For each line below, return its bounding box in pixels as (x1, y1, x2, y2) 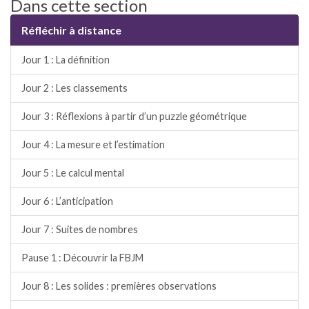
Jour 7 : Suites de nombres (21, 223, 138, 235)
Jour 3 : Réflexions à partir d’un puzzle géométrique (21, 110, 247, 122)
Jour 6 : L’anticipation (21, 195, 113, 207)
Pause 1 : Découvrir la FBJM (21, 251, 143, 263)
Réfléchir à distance (21, 23, 121, 37)
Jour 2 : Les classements (21, 81, 128, 94)
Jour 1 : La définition (21, 53, 110, 66)
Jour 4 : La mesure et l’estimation (21, 138, 165, 150)
